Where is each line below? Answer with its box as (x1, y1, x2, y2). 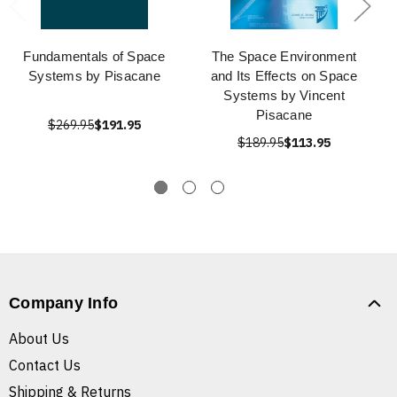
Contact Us (9, 356, 81, 375)
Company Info (9, 294, 118, 313)
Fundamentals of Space (23, 49, 166, 65)
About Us (9, 330, 69, 348)
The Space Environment (211, 49, 357, 65)
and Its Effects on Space (210, 68, 358, 84)
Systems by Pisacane (28, 68, 160, 84)
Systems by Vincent (223, 88, 345, 104)
